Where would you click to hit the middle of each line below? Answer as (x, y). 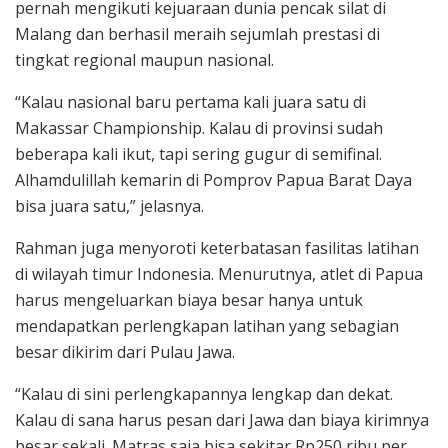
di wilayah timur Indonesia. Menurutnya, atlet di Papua (219, 274)
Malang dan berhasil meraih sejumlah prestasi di (197, 34)
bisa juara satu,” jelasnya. (109, 206)
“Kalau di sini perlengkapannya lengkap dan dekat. (204, 394)
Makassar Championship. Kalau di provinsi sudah (199, 128)
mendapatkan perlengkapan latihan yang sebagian (207, 326)
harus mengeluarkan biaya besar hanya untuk (189, 300)
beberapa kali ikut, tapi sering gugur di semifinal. (198, 154)
